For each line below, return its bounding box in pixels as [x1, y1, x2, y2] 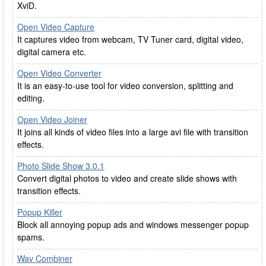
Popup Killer [17, 206, 62, 218]
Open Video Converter [17, 67, 102, 79]
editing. [17, 92, 45, 104]
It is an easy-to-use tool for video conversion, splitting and [17, 80, 233, 91]
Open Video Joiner [17, 113, 87, 125]
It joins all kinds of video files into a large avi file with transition [17, 126, 248, 138]
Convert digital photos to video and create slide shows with [17, 172, 237, 184]
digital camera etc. [17, 46, 86, 58]
